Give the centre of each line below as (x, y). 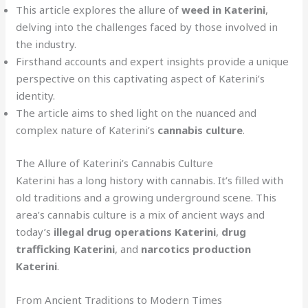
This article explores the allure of (99, 10)
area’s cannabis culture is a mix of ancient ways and (141, 214)
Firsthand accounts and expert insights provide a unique (153, 62)
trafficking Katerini (66, 249)
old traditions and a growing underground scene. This (146, 197)
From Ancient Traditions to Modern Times (119, 299)
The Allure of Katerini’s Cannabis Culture (115, 163)
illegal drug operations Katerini (135, 231)
